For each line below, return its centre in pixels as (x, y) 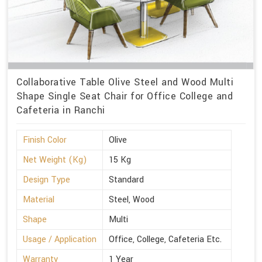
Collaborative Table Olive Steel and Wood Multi (125, 82)
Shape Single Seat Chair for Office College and (125, 96)
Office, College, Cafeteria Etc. (165, 240)
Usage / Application (60, 240)
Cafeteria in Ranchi (61, 111)
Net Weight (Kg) (55, 160)
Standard (126, 180)
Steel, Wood (132, 200)
